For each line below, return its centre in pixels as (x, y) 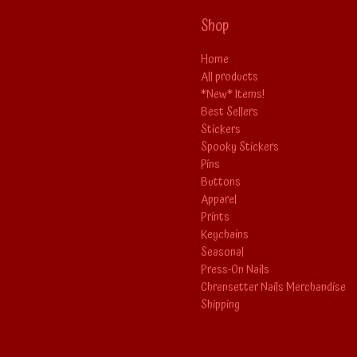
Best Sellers (229, 112)
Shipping (220, 304)
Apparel (219, 199)
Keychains (225, 234)
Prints (215, 217)
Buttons (221, 182)
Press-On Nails (235, 269)
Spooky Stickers (240, 147)
